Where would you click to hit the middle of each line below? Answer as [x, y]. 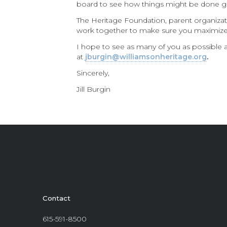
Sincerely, [93, 73]
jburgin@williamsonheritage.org [146, 57]
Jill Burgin [94, 89]
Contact [56, 198]
